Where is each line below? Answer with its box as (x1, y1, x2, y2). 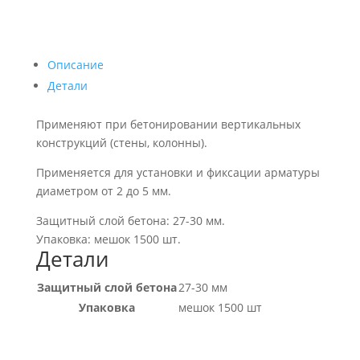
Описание (47, 57, 104, 73)
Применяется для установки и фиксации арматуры (35, 165, 320, 181)
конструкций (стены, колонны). (35, 135, 207, 151)
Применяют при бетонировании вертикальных (35, 117, 301, 133)
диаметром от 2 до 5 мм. (35, 183, 171, 199)
